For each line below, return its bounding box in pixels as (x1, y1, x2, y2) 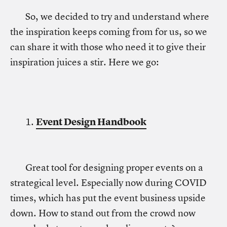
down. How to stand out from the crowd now (10, 207, 196, 219)
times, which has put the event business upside (10, 192, 206, 204)
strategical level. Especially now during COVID (10, 176, 207, 189)
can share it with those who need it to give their (10, 41, 206, 53)
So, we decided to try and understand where (25, 10, 209, 23)
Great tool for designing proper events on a (25, 161, 203, 174)
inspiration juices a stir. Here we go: (10, 56, 159, 68)
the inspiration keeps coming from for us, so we (10, 25, 207, 38)
